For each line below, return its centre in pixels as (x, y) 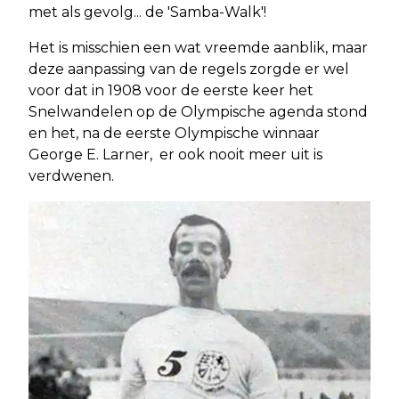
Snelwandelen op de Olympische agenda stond (198, 112)
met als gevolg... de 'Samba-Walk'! (147, 12)
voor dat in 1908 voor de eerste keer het (171, 91)
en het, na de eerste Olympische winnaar (174, 134)
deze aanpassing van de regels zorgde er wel (189, 69)
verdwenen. (73, 176)
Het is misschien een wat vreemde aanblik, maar (198, 48)
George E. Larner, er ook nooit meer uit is (175, 155)
